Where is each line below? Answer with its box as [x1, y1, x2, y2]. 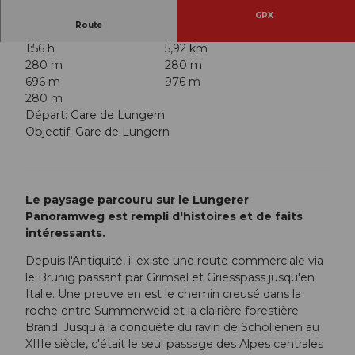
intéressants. [25, 226, 105, 241]
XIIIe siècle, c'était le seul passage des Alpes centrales [25, 337, 323, 352]
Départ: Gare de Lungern [25, 108, 165, 123]
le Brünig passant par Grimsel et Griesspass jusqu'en [25, 270, 315, 285]
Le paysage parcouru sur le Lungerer [25, 193, 249, 208]
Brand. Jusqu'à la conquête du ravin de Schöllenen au [25, 320, 319, 335]
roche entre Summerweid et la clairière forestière [25, 303, 299, 319]
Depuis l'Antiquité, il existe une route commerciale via [25, 254, 323, 269]
